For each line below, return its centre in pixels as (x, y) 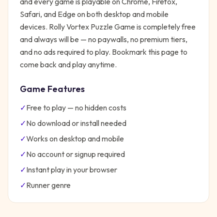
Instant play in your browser (72, 170)
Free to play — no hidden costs (76, 108)
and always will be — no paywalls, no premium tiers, (104, 39)
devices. (34, 27)
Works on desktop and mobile (75, 139)
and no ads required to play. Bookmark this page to (104, 52)
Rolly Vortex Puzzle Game (92, 27)
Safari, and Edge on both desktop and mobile (94, 14)
